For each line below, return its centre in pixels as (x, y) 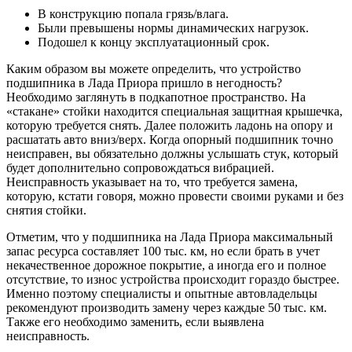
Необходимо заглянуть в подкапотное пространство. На (156, 97)
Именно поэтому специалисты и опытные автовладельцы (162, 293)
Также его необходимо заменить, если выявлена (135, 321)
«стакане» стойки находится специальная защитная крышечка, (174, 111)
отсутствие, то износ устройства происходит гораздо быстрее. (173, 279)
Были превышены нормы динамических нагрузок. (173, 27)
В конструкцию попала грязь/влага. (133, 13)
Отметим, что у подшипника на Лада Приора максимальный (170, 236)
